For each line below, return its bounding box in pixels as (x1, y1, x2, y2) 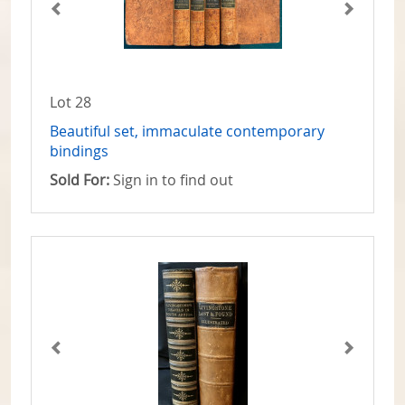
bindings (50, 141, 108, 162)
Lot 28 (50, 92, 91, 113)
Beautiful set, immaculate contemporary (50, 121, 325, 142)
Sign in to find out (109, 170, 233, 191)
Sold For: (50, 170, 109, 191)
